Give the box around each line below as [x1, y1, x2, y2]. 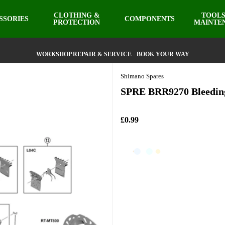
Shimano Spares [121, 72, 164, 80]
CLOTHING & [53, 11, 100, 19]
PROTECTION [53, 18, 100, 26]
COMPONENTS [125, 15, 175, 23]
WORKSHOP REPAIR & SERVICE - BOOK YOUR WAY [36, 51, 189, 58]
